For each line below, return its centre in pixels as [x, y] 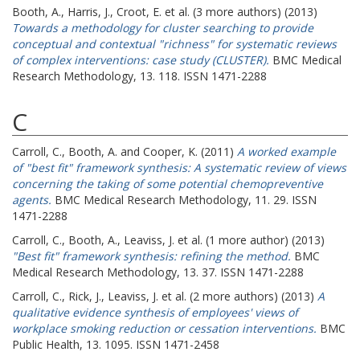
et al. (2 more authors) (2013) [238, 296]
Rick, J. [85, 296]
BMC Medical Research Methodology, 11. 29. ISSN [184, 200]
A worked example [286, 151]
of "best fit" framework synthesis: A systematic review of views [179, 168]
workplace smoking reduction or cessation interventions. [164, 328]
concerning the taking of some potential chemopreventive [168, 184]
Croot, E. [139, 12]
